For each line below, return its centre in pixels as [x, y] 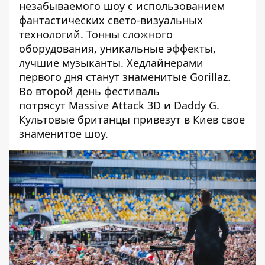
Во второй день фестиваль [89, 91]
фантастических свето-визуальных [111, 20]
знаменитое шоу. [64, 133]
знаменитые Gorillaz [175, 77]
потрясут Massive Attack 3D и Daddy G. [119, 105]
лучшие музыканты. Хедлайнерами [111, 62]
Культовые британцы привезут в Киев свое [132, 119]
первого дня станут [71, 77]
